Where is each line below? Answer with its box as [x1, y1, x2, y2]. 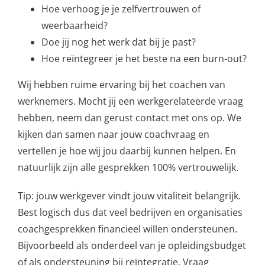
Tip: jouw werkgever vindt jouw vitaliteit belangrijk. [17, 189, 241, 202]
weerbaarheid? [41, 18, 108, 32]
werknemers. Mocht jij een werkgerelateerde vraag [17, 94, 243, 108]
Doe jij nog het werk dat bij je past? [41, 35, 196, 49]
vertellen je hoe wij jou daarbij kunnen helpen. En [17, 144, 236, 157]
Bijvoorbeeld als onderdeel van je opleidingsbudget [17, 238, 246, 252]
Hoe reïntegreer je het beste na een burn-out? [41, 51, 247, 65]
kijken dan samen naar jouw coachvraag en [17, 127, 209, 141]
